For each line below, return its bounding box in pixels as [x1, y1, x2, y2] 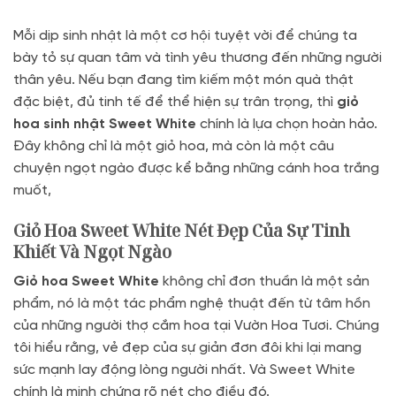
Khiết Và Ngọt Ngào [13, 239, 171, 263]
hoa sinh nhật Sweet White [13, 116, 196, 132]
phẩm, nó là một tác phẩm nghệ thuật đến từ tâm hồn [13, 296, 370, 312]
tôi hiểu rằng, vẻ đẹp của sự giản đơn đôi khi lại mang [13, 340, 362, 356]
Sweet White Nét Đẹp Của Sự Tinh [80, 217, 350, 242]
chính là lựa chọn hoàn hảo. [196, 116, 377, 132]
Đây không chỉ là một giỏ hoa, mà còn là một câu [13, 138, 334, 154]
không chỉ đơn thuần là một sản [159, 274, 369, 290]
